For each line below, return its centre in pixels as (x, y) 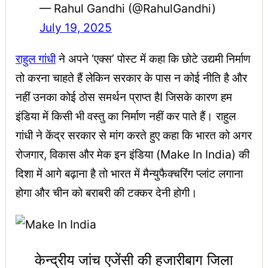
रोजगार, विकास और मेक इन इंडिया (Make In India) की (133, 154)
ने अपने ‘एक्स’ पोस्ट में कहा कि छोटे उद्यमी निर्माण (153, 58)
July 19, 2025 (76, 28)
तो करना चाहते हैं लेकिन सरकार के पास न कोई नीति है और (131, 77)
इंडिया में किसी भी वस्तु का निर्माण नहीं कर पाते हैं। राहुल (126, 116)
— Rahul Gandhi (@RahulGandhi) (128, 9)
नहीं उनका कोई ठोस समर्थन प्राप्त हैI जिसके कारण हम (124, 97)
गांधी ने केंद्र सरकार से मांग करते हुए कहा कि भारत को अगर (134, 135)
